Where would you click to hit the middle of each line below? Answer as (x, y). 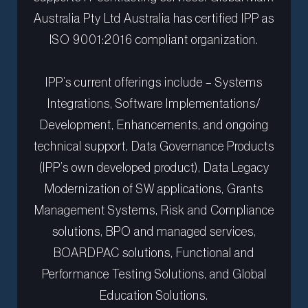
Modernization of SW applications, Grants (154, 189)
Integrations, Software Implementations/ (154, 104)
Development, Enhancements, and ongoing (154, 125)
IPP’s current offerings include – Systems (154, 82)
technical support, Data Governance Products (154, 146)
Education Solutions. (154, 296)
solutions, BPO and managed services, (154, 232)
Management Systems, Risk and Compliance (154, 210)
